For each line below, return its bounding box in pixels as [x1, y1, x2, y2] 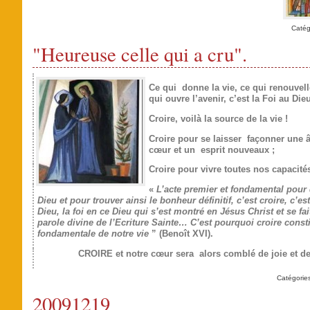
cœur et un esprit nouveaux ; [148, 144, 275, 155]
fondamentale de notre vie [37, 228, 152, 239]
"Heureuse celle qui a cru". [32, 41, 247, 68]
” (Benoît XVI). [151, 228, 213, 239]
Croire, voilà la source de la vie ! [148, 113, 288, 124]
